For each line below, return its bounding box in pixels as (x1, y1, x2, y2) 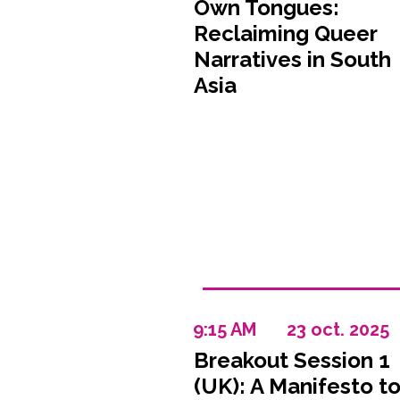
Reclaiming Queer (193, 21, 377, 46)
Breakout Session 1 (193, 347, 390, 373)
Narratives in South (193, 46, 391, 72)
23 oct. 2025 (286, 319, 389, 340)
